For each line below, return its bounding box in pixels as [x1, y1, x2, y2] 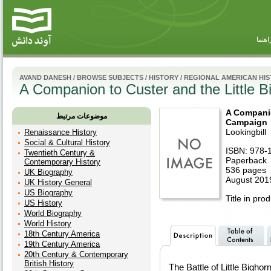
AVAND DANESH [19, 74, 71, 81]
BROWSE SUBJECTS [77, 74, 143, 81]
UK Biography [24, 168, 73, 177]
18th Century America [24, 229, 100, 238]
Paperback [226, 155, 267, 165]
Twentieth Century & [24, 148, 95, 157]
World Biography [24, 209, 82, 218]
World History [24, 219, 71, 228]
